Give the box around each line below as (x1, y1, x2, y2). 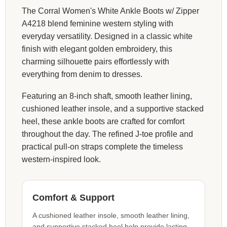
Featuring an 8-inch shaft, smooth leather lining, (22, 91, 192, 100)
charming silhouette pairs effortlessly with (22, 57, 169, 66)
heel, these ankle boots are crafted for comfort (22, 117, 184, 126)
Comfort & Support (32, 192, 115, 203)
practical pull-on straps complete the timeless (22, 142, 183, 151)
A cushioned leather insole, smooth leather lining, (32, 211, 190, 219)
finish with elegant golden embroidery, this (22, 44, 172, 53)
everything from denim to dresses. (22, 69, 142, 79)
